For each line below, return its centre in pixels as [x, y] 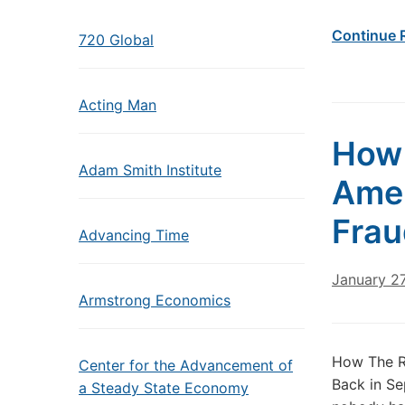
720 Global [116, 40]
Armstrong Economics [155, 300]
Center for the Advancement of [186, 365]
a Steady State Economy [164, 388]
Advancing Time [134, 235]
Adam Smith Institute [150, 170]
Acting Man [118, 105]
